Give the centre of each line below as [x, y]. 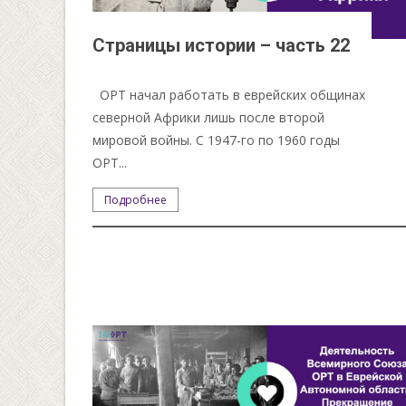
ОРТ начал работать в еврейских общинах [229, 94]
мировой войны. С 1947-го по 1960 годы [217, 140]
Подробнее [136, 199]
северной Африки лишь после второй [209, 117]
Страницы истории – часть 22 [222, 45]
